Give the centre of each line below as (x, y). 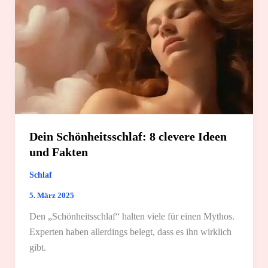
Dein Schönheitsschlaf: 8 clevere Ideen (128, 137)
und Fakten (58, 152)
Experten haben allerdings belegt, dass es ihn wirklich (130, 232)
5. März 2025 (51, 195)
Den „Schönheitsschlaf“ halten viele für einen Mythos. (132, 216)
